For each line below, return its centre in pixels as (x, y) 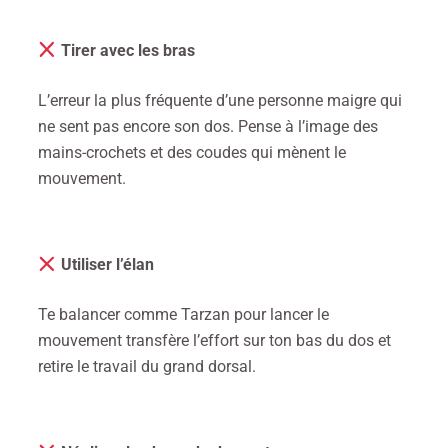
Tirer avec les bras (125, 50)
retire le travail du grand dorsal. (147, 367)
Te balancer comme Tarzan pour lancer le (183, 315)
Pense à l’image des (308, 126)
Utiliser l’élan (105, 265)
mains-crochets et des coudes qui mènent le (192, 152)
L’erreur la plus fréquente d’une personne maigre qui (220, 100)
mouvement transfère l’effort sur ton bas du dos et (214, 341)
